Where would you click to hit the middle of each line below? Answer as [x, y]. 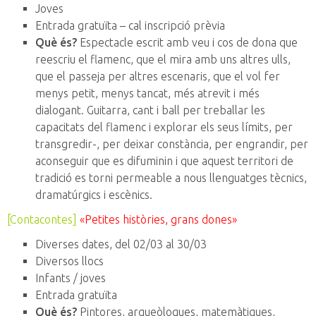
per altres [133, 77]
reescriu [55, 60]
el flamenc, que [116, 60]
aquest [218, 161]
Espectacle [107, 43]
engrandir [260, 144]
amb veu [188, 43]
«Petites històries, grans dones [156, 220]
